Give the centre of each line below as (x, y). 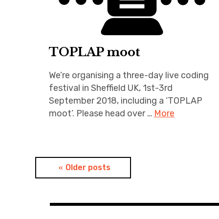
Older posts (88, 167)
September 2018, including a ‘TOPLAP (126, 100)
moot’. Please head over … (101, 113)
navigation (74, 187)
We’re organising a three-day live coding (129, 75)
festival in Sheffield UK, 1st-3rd (111, 88)
